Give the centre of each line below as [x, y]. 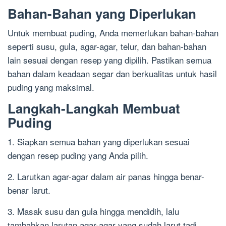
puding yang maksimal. [51, 87]
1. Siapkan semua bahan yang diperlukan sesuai [99, 142]
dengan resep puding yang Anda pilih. [78, 155]
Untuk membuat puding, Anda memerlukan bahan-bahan [113, 33]
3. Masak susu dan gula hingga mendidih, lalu [93, 211]
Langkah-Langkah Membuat [94, 108]
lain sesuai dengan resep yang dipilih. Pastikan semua [109, 60]
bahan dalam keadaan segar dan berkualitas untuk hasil [112, 74]
